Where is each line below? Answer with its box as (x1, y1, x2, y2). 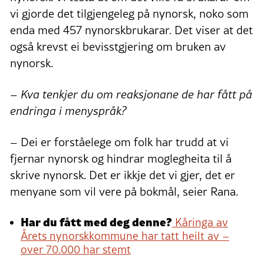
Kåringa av (172, 214, 228, 230)
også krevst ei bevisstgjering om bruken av (10, 38, 226, 55)
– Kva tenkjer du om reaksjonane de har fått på (10, 86, 252, 103)
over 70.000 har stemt (21, 242, 131, 258)
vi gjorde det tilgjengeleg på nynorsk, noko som (10, 5, 249, 22)
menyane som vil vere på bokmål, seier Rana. (10, 183, 238, 200)
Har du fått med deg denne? (21, 213, 172, 230)
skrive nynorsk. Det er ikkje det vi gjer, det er (10, 167, 235, 184)
